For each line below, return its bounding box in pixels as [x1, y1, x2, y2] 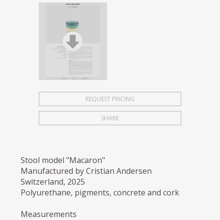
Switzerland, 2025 [21, 176, 85, 187]
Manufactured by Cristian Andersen [21, 165, 152, 176]
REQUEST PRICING [85, 94, 135, 103]
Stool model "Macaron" [21, 154, 106, 165]
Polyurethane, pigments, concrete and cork [21, 187, 180, 198]
